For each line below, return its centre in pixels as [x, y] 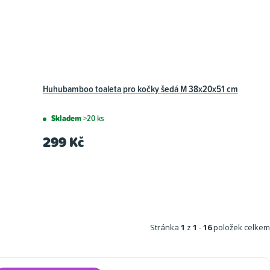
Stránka [165, 227]
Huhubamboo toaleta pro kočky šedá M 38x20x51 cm [140, 88]
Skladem [67, 118]
